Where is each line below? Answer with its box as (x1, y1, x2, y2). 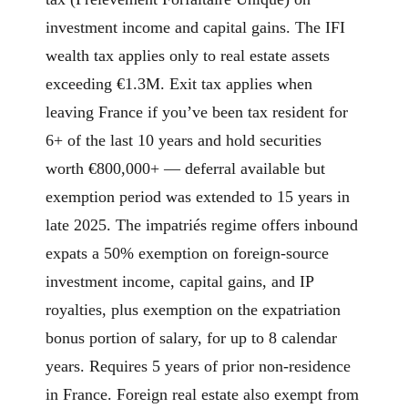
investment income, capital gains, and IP (46, 272, 313, 291)
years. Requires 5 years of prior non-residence (46, 357, 351, 376)
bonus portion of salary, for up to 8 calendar (46, 329, 337, 348)
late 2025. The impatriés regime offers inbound (46, 216, 358, 235)
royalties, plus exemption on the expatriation (46, 301, 341, 320)
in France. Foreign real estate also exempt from (46, 385, 359, 404)
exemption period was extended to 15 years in (46, 188, 350, 207)
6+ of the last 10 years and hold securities (46, 131, 321, 150)
